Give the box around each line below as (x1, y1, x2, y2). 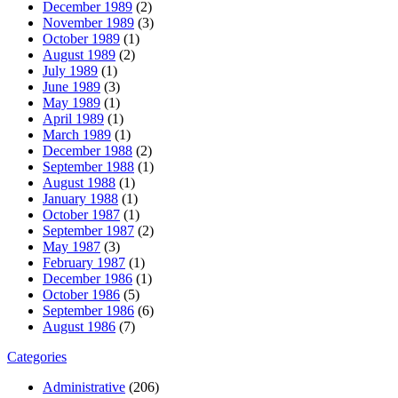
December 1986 (43, 270, 132, 286)
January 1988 (43, 190, 118, 206)
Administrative (43, 378, 125, 394)
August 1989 (43, 46, 115, 62)
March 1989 (43, 126, 111, 142)
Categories (7, 348, 67, 364)
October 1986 (43, 286, 120, 302)
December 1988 (43, 142, 132, 158)
